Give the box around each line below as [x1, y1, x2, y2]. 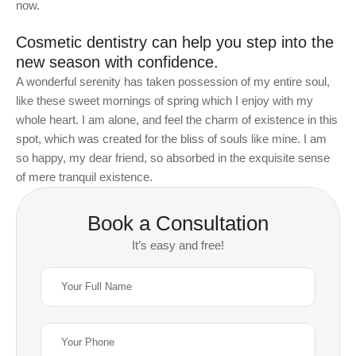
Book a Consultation [87, 211, 269, 236]
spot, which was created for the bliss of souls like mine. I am [16, 132, 327, 146]
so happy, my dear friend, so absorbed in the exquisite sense [16, 151, 330, 165]
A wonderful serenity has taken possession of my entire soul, [16, 75, 330, 89]
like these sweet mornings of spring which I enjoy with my [16, 94, 313, 108]
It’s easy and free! [132, 238, 224, 253]
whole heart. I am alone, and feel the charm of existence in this [16, 113, 338, 127]
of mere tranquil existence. [16, 170, 153, 184]
